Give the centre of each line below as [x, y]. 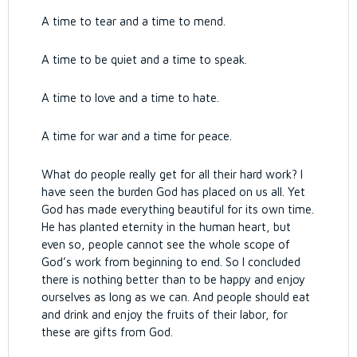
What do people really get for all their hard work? [171, 174]
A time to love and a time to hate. [131, 98]
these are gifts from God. [108, 332]
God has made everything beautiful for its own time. [178, 209]
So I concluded [263, 262]
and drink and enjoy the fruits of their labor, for [165, 314]
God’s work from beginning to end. [134, 262]
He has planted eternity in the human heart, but [167, 227]
